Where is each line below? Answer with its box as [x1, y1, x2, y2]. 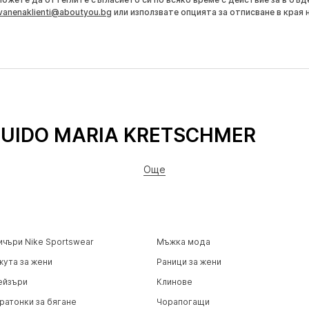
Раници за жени [156, 256, 221, 267]
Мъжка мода [156, 236, 210, 247]
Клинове [156, 276, 192, 287]
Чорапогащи [156, 296, 210, 307]
